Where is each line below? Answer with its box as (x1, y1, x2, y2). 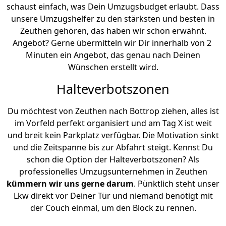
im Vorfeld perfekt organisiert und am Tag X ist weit (14, 118, 212, 129)
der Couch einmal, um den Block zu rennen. (30, 202, 196, 214)
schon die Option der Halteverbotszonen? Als (27, 154, 199, 165)
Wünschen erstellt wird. (68, 62, 158, 73)
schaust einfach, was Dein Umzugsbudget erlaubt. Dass (7, 1, 219, 13)
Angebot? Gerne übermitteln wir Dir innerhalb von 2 (13, 37, 213, 49)
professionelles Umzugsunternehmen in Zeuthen (19, 166, 207, 178)
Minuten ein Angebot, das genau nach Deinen (26, 49, 200, 61)
